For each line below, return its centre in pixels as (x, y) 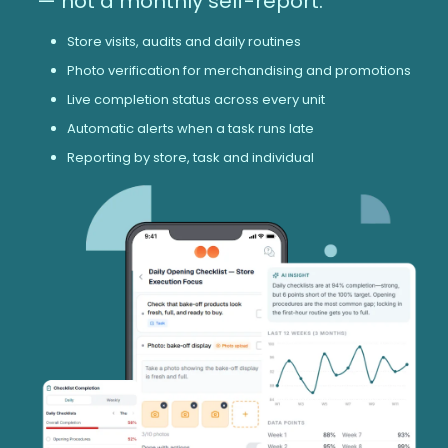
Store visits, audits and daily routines (183, 41)
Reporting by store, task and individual (190, 157)
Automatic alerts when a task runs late (190, 128)
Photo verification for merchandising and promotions (238, 70)
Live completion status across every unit (195, 99)
